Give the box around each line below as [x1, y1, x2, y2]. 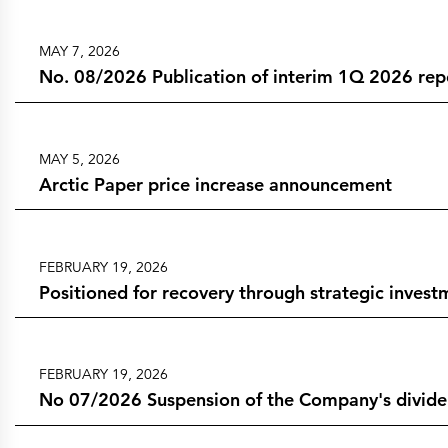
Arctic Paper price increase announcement [38, 172, 392, 196]
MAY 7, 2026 [38, 42, 120, 61]
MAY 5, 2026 [38, 149, 120, 168]
